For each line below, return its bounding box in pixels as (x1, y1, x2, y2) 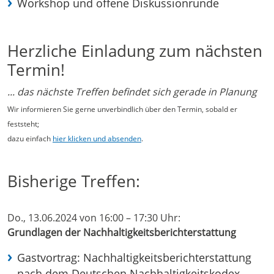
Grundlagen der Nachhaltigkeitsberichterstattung (7, 226, 236, 240)
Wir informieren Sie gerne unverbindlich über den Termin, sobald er (7, 104, 237, 115)
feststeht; (7, 119, 39, 130)
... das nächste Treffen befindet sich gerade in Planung (7, 85, 257, 99)
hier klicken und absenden (53, 133, 141, 144)
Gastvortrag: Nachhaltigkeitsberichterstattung (17, 250, 251, 265)
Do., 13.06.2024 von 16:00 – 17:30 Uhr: (7, 211, 180, 225)
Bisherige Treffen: (7, 170, 140, 193)
